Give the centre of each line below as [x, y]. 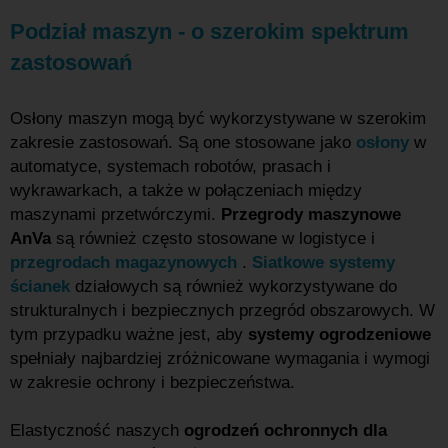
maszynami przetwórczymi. [115, 214]
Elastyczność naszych [97, 430]
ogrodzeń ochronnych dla [285, 430]
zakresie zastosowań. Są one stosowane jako [183, 142]
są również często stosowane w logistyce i [213, 238]
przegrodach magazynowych [123, 262]
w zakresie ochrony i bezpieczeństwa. [152, 382]
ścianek [40, 286]
